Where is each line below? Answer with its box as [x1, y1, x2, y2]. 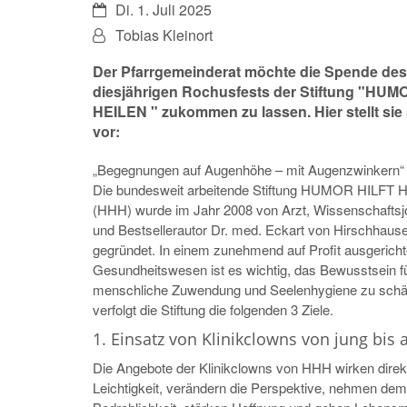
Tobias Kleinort [115, 24, 213, 45]
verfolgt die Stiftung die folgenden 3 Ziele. [93, 299, 333, 319]
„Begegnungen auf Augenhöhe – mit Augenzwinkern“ [93, 159, 404, 179]
